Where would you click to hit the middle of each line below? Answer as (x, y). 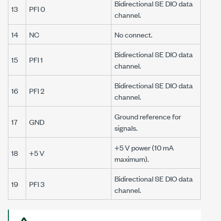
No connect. (133, 35)
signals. (126, 128)
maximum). (132, 159)
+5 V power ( (134, 147)
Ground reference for (148, 116)
